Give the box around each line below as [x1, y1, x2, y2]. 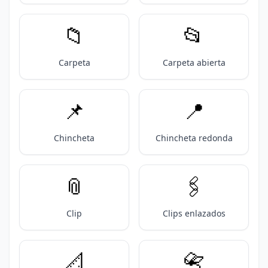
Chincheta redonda [155, 132, 233, 144]
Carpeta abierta [162, 57, 226, 68]
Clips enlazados [162, 208, 226, 219]
